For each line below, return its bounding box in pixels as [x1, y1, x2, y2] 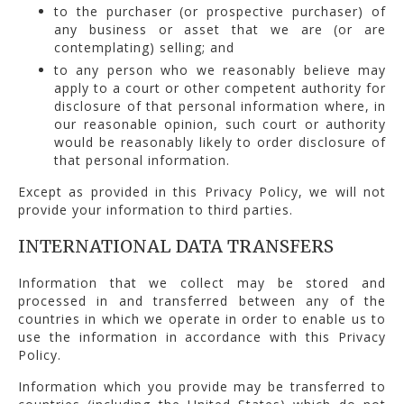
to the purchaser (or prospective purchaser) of [54, 2, 386, 20]
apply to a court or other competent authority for [54, 78, 386, 96]
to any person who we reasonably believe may [54, 60, 386, 78]
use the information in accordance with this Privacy [18, 327, 386, 345]
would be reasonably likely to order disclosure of [54, 133, 386, 151]
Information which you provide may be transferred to [18, 377, 386, 395]
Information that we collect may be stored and [18, 273, 386, 291]
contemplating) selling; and [54, 38, 234, 56]
